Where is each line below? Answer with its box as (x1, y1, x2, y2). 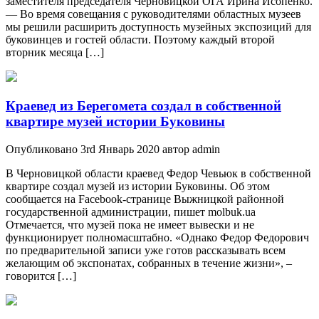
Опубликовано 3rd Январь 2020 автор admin (6, 142, 220, 155)
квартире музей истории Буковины (6, 113, 225, 129)
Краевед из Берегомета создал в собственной (6, 98, 281, 113)
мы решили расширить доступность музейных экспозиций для (6, 21, 311, 33)
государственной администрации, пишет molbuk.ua (6, 205, 256, 218)
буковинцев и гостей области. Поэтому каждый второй (6, 33, 275, 46)
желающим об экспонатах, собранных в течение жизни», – (6, 256, 292, 269)
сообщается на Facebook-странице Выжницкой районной (6, 192, 284, 205)
